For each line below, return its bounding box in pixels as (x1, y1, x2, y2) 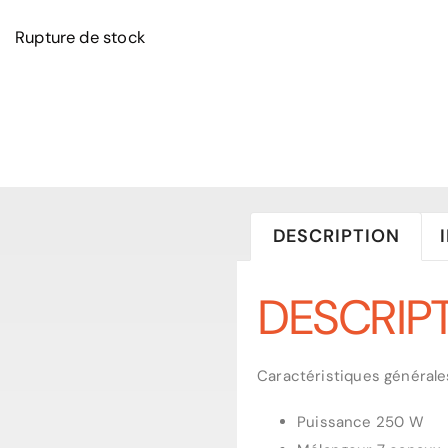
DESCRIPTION (272, 224, 400, 249)
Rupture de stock (15, 27, 145, 48)
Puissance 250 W (297, 411, 424, 432)
